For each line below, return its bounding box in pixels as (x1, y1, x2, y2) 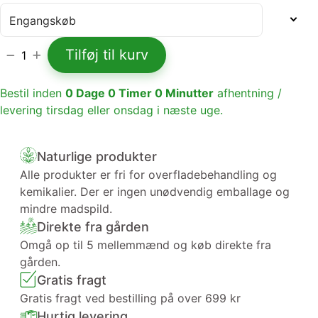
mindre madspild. (20, 202, 112, 216)
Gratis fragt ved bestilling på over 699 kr (20, 291, 241, 305)
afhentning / (217, 86, 282, 100)
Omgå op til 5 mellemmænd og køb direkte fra (20, 238, 271, 252)
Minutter (165, 86, 214, 100)
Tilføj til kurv (65, 46, 148, 63)
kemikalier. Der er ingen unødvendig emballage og (20, 185, 290, 199)
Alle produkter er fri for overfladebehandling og (20, 168, 277, 182)
